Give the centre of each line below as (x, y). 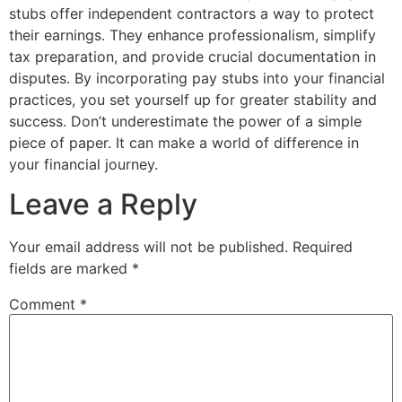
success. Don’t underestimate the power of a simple (185, 121)
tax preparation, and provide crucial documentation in (192, 56)
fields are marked (70, 269)
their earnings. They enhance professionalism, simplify (192, 35)
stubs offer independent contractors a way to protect (192, 13)
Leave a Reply (103, 205)
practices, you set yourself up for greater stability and (193, 99)
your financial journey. (83, 164)
